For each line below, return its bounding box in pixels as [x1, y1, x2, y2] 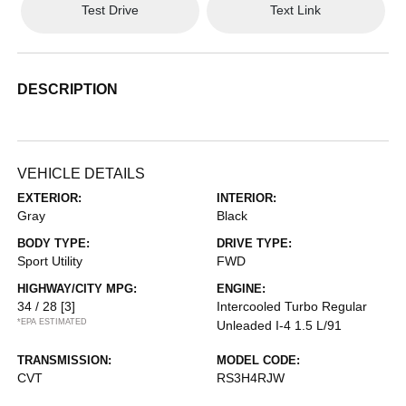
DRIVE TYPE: [217, 236, 292, 250]
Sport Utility [17, 253, 83, 268]
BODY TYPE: [17, 236, 91, 250]
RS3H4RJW [217, 370, 285, 385]
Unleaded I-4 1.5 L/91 [217, 317, 342, 333]
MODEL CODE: [217, 353, 300, 367]
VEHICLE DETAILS [17, 165, 146, 181]
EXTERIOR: [17, 190, 82, 205]
